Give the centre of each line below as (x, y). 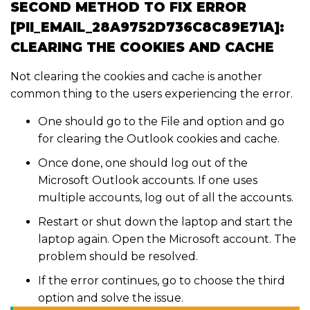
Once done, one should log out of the (143, 163)
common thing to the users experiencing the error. (152, 94)
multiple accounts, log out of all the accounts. (167, 198)
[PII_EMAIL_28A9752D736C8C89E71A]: (147, 28)
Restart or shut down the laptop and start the (165, 222)
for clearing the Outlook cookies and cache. (159, 139)
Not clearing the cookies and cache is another (136, 77)
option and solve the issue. (112, 298)
